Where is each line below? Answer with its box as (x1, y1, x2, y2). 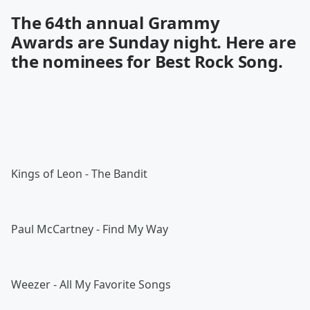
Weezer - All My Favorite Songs (11, 277, 171, 292)
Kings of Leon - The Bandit (11, 166, 147, 181)
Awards (11, 30, 73, 53)
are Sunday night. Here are (73, 30, 296, 53)
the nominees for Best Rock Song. (11, 50, 283, 73)
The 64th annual (11, 11, 148, 34)
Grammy (147, 11, 220, 34)
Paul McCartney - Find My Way (11, 221, 168, 237)
